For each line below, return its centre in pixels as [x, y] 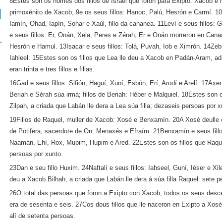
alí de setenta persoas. [42, 216]
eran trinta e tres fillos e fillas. [52, 69]
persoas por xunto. [36, 154]
